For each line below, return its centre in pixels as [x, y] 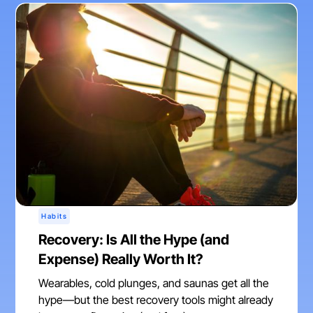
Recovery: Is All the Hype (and [134, 240]
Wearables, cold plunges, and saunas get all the [154, 283]
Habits [54, 216]
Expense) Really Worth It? [121, 260]
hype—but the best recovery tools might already [156, 300]
